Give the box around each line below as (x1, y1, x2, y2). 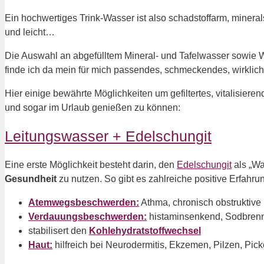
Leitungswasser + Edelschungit (5, 128, 212, 145)
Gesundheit (5, 174, 57, 184)
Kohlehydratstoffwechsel (89, 226, 201, 236)
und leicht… (5, 27, 55, 37)
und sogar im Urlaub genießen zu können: (5, 102, 180, 113)
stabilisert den (28, 226, 89, 236)
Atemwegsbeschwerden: (28, 197, 139, 208)
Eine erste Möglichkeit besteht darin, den (5, 160, 177, 170)
